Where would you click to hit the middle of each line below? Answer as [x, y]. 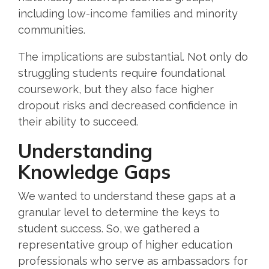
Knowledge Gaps [98, 171]
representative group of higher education [125, 244]
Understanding [85, 150]
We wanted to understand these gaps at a [127, 196]
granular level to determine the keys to [119, 212]
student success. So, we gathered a [109, 228]
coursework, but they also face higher [116, 89]
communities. [53, 29]
